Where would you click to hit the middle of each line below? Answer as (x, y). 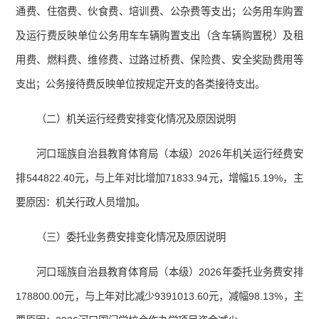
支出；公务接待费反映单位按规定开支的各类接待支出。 (141, 84)
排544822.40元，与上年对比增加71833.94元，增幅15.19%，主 (159, 178)
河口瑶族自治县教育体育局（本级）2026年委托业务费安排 (170, 272)
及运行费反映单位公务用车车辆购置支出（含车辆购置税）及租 (159, 36)
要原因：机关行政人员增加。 (81, 203)
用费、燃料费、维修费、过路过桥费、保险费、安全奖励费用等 (159, 60)
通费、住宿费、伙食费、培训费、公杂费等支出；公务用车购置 (159, 12)
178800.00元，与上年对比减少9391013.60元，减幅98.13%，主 (159, 297)
